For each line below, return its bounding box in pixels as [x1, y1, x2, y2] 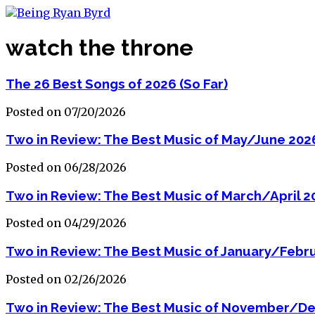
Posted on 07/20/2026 [6, 104, 126, 119]
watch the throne [6, 34, 193, 61]
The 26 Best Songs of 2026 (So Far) [6, 75, 228, 91]
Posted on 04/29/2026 [6, 216, 127, 231]
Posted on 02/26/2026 [6, 271, 127, 286]
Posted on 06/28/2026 [6, 160, 127, 175]
